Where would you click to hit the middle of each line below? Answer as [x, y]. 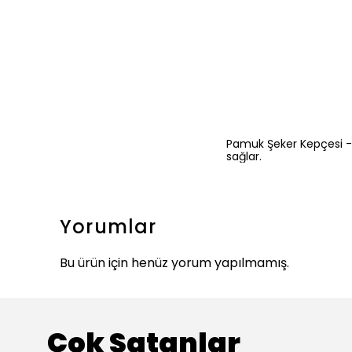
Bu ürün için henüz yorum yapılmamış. [174, 263]
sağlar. [244, 157]
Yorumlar [108, 227]
